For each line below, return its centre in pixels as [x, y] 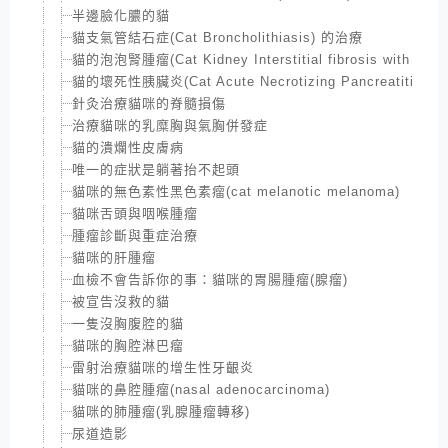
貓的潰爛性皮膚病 [128, 147]
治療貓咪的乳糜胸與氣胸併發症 [170, 125]
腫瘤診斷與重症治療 [135, 235]
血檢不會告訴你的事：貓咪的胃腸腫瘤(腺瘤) [210, 279]
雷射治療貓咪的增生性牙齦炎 [163, 367]
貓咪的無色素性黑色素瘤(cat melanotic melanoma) [236, 191]
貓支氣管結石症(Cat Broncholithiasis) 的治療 [217, 37]
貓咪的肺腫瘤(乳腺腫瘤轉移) [161, 411]
